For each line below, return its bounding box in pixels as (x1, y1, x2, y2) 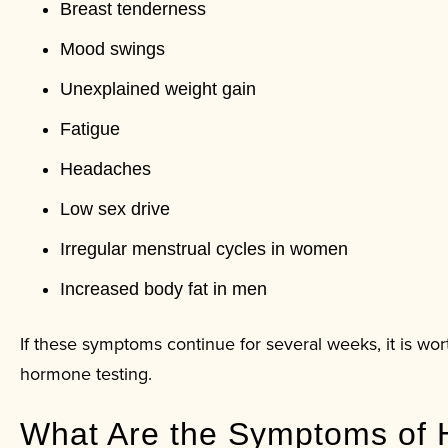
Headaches (60, 158, 151, 179)
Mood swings (60, 38, 165, 59)
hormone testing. (20, 360, 152, 386)
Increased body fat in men (60, 278, 267, 299)
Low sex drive (60, 198, 170, 219)
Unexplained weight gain (60, 78, 256, 99)
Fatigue (60, 118, 120, 139)
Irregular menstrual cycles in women (60, 238, 348, 259)
